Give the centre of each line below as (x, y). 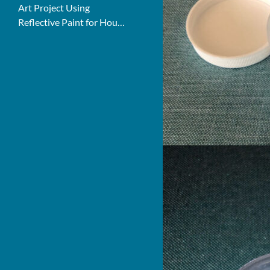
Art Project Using (54, 8)
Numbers (37, 36)
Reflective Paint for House (72, 22)
